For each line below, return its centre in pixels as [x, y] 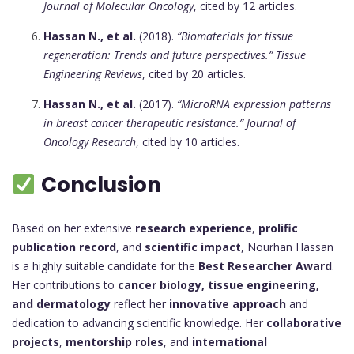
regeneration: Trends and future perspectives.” [158, 55]
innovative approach [228, 304]
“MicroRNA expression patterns [254, 104]
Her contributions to [65, 285]
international [230, 342]
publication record [64, 247]
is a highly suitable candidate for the [105, 266]
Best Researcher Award [265, 266]
